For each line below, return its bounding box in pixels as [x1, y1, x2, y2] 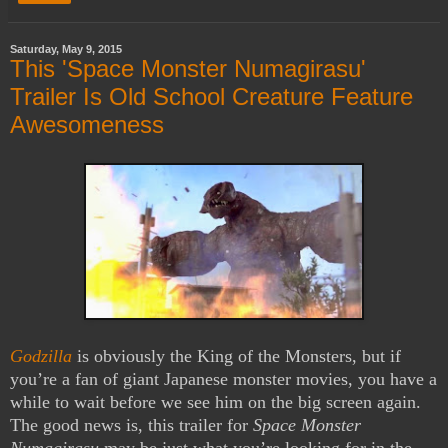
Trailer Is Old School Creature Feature [10, 83, 413, 111]
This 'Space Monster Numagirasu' [10, 55, 366, 83]
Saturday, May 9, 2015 [10, 43, 122, 56]
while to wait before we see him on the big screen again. [10, 391, 421, 412]
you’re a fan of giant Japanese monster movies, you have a [10, 368, 437, 389]
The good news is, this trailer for [10, 414, 253, 435]
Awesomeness [10, 111, 164, 139]
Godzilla [10, 345, 72, 366]
